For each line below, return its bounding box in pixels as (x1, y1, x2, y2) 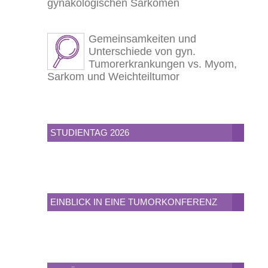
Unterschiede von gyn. (88, 45, 196, 58)
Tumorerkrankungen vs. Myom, (88, 58, 237, 71)
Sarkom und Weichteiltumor (47, 71, 179, 83)
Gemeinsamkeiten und (88, 33, 196, 45)
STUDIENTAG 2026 (50, 127, 129, 138)
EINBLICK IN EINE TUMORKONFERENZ (50, 197, 217, 208)
